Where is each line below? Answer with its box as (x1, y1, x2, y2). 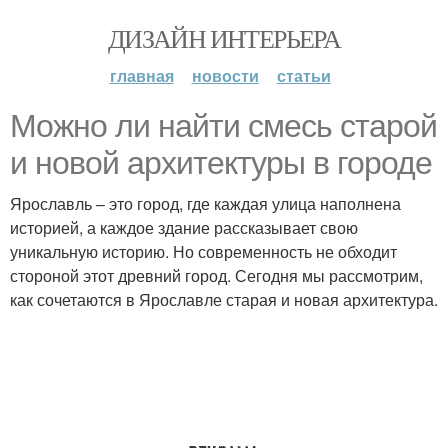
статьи (276, 64, 331, 87)
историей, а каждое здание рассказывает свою (10, 216, 358, 239)
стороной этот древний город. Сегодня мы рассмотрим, (10, 264, 423, 287)
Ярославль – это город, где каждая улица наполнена (10, 192, 401, 215)
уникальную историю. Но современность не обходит (10, 240, 397, 263)
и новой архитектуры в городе (10, 145, 432, 181)
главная (109, 64, 174, 87)
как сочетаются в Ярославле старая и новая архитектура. (10, 288, 438, 311)
